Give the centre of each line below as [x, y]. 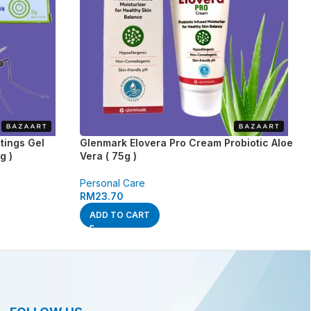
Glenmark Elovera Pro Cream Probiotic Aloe [186, 143]
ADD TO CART [119, 215]
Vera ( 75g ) [108, 156]
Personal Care [112, 183]
